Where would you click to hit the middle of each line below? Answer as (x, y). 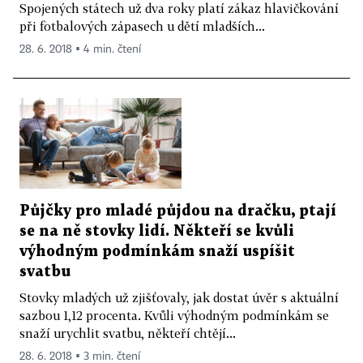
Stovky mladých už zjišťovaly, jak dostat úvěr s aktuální (179, 298)
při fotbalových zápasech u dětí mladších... (142, 26)
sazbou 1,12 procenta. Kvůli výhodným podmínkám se (174, 316)
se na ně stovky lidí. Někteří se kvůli (157, 232)
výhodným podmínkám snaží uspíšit (157, 252)
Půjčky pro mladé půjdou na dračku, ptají (178, 211)
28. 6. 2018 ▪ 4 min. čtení (80, 49)
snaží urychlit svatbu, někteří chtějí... (128, 333)
